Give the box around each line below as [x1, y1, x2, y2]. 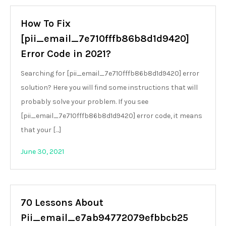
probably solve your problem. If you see [21, 97, 148, 106]
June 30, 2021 [21, 147, 64, 156]
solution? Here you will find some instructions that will [21, 83, 198, 92]
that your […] [21, 126, 61, 134]
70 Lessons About [21, 197, 103, 208]
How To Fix [21, 18, 71, 29]
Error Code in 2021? [21, 48, 111, 60]
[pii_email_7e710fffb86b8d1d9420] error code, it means [21, 111, 202, 120]
